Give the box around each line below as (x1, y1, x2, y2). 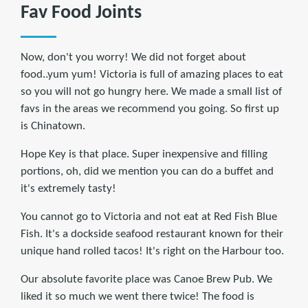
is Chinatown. (21, 120, 85, 132)
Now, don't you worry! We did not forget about (21, 51, 246, 63)
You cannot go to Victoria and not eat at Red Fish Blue (21, 210, 277, 223)
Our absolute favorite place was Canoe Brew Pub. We (21, 273, 272, 285)
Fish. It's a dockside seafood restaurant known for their (21, 228, 283, 240)
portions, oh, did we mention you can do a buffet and (21, 165, 274, 177)
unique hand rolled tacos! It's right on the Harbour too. (21, 245, 284, 257)
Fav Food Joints (21, 3, 142, 23)
